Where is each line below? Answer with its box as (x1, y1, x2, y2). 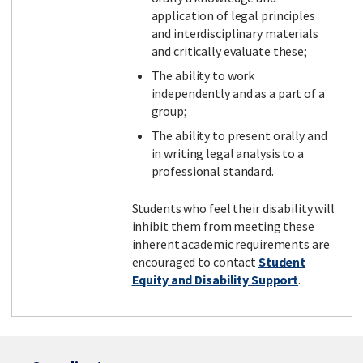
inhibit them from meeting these (131, 218, 314, 235)
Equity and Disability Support (131, 271, 299, 288)
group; (151, 103, 187, 120)
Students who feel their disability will (131, 200, 335, 217)
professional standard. (151, 163, 274, 180)
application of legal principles (151, 7, 315, 24)
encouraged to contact (131, 254, 258, 271)
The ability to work (151, 67, 255, 84)
